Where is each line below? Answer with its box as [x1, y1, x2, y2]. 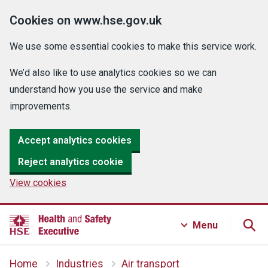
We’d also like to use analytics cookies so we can [10, 67, 217, 78]
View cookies [10, 177, 66, 188]
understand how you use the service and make [10, 84, 203, 95]
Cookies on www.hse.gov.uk [10, 13, 162, 28]
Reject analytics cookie [18, 156, 123, 167]
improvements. [10, 100, 72, 112]
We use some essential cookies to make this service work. [10, 41, 257, 52]
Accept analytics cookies [18, 134, 132, 146]
